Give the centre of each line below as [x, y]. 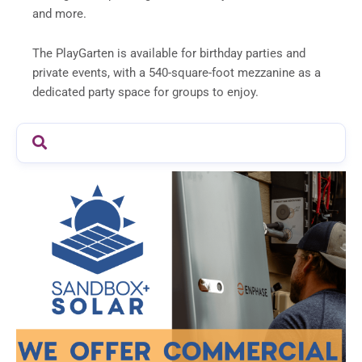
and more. [61, 13]
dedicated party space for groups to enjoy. [147, 93]
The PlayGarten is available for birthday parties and [169, 54]
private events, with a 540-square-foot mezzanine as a [177, 73]
